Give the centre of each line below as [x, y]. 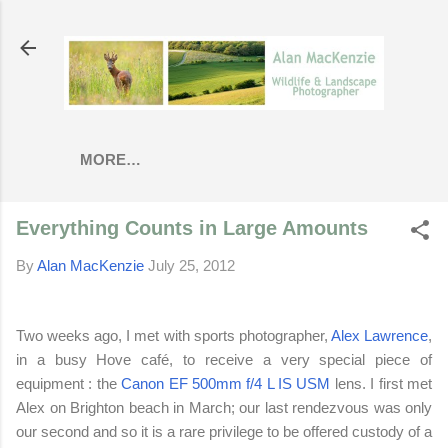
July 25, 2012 [191, 265]
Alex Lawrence [379, 336]
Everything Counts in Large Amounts [192, 227]
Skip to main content [224, 24]
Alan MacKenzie [90, 265]
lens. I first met [381, 384]
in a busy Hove [79, 360]
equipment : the [69, 384]
